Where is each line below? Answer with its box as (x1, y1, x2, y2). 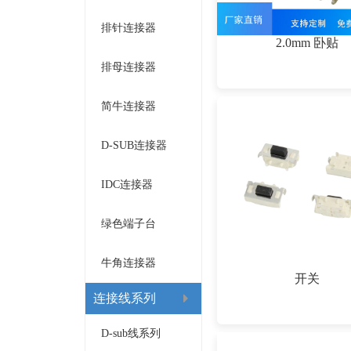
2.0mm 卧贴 (275, 35, 338, 49)
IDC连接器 (101, 179, 153, 190)
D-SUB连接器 (101, 139, 167, 151)
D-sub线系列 (101, 327, 161, 339)
